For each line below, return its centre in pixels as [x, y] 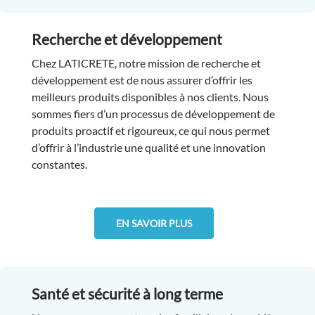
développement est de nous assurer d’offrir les [142, 79]
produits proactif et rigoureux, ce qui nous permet [150, 130]
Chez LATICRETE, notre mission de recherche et [146, 63]
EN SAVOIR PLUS [154, 223]
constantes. [60, 164]
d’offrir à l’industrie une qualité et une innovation [148, 147]
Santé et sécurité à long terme [127, 293]
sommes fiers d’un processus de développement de [153, 113]
